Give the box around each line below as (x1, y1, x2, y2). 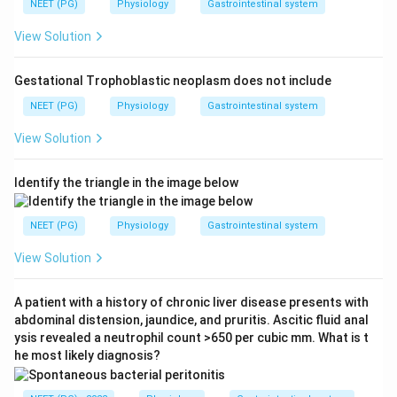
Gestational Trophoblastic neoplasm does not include (14, 74, 331, 89)
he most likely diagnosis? (14, 348, 160, 363)
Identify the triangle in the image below (14, 175, 238, 191)
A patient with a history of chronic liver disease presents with (14, 295, 369, 310)
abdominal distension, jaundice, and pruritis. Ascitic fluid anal (14, 313, 369, 328)
